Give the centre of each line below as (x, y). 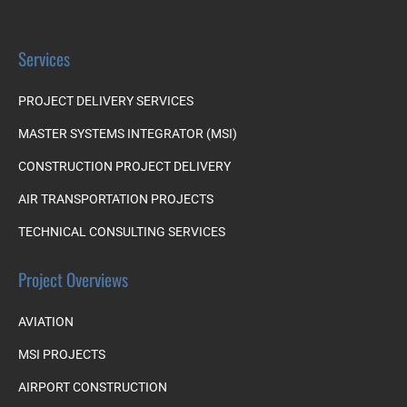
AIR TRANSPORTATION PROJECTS (116, 199)
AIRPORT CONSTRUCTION (93, 387)
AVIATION (46, 321)
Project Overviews (73, 279)
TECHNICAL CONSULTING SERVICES (122, 231)
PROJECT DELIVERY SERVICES (106, 100)
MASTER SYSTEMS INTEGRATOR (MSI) (128, 133)
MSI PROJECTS (62, 354)
